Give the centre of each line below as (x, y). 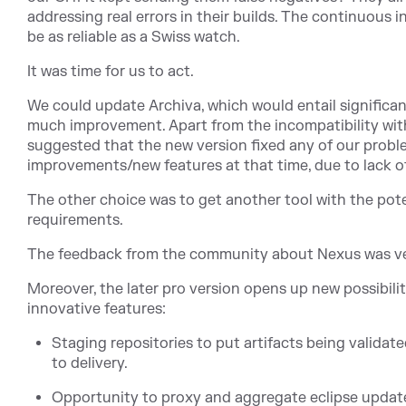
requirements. (75, 221)
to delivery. (90, 364)
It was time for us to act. (111, 72)
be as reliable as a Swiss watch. (134, 38)
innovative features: (97, 309)
